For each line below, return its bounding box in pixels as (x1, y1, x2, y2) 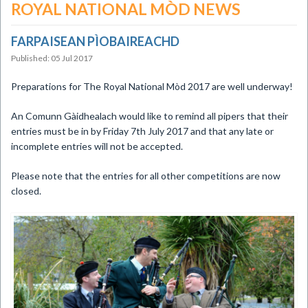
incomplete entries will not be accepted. (11, 140, 183, 152)
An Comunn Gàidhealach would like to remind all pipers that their (11, 110, 288, 122)
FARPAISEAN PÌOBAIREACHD (11, 34, 179, 49)
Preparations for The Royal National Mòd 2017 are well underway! (11, 80, 293, 92)
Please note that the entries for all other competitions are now (11, 170, 280, 181)
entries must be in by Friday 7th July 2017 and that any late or (11, 125, 274, 137)
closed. (11, 185, 41, 197)
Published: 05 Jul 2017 (11, 53, 93, 63)
